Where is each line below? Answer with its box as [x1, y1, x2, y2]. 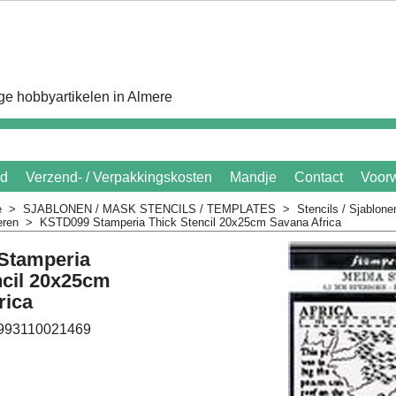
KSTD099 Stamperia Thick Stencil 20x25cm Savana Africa [40, 216, 341, 229]
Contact [294, 169, 343, 185]
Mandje [230, 169, 277, 185]
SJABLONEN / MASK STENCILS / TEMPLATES [23, 202, 276, 216]
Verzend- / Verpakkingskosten [26, 169, 212, 185]
